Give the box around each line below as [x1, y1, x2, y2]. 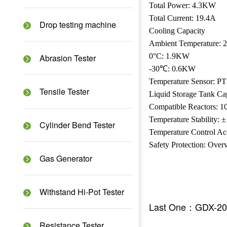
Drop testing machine [39, 18, 116, 30]
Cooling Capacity [148, 26, 205, 35]
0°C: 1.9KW [148, 51, 190, 60]
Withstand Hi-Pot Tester [39, 185, 124, 198]
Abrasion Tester [39, 52, 96, 64]
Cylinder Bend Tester [39, 119, 115, 131]
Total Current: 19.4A [148, 13, 216, 22]
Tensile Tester [39, 85, 89, 97]
